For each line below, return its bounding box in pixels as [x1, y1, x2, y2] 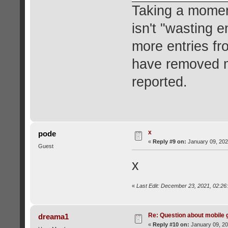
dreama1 [38, 212, 69, 221]
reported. [131, 74, 187, 90]
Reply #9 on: [152, 138, 186, 145]
